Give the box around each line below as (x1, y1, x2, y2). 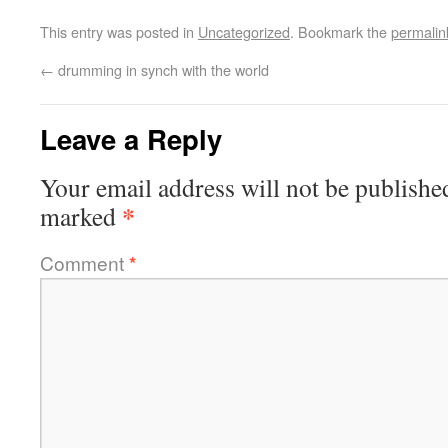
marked (40, 199, 122, 233)
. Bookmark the (290, 21, 391, 42)
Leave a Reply (40, 119, 222, 158)
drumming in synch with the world (54, 59, 269, 80)
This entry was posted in (40, 21, 198, 42)
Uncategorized (198, 21, 290, 42)
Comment (40, 249, 129, 276)
